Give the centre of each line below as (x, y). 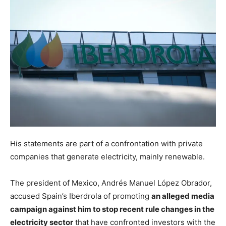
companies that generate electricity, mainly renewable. (107, 157)
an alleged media (183, 196)
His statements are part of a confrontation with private (106, 144)
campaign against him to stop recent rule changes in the (112, 209)
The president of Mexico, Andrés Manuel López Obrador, (111, 183)
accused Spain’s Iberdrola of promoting (81, 196)
